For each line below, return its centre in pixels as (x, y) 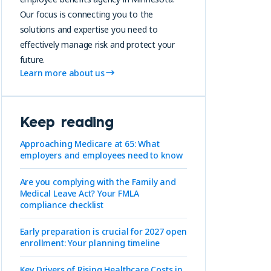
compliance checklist (61, 204)
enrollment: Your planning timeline (90, 243)
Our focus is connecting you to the (87, 14)
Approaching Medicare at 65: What (90, 143)
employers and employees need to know (101, 155)
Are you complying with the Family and (98, 181)
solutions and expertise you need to (89, 29)
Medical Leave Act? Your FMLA (79, 193)
